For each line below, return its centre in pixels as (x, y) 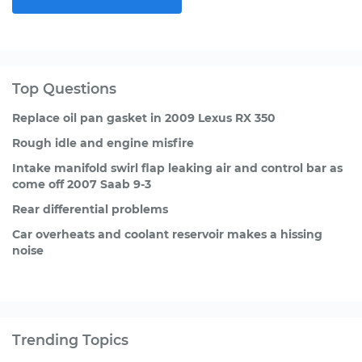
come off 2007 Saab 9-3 (82, 184)
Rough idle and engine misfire (103, 143)
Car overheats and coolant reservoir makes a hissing (167, 234)
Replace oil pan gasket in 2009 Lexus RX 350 (144, 118)
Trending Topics (70, 340)
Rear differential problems (90, 209)
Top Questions (64, 88)
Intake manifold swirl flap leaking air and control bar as (177, 168)
